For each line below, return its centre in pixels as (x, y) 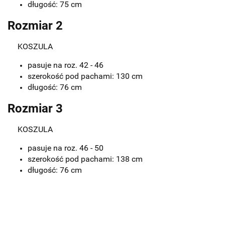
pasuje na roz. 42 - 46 (67, 65)
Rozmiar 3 (35, 108)
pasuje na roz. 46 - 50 (67, 148)
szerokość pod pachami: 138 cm (85, 159)
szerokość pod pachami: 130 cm (85, 76)
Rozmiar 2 (35, 26)
